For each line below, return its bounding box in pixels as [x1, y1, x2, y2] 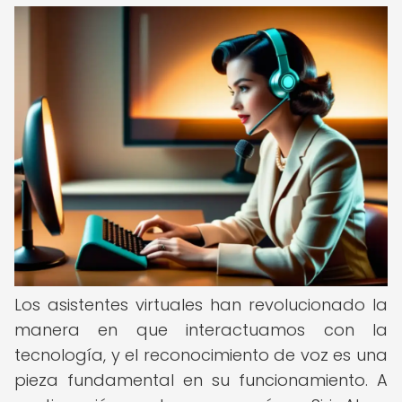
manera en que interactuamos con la [14, 319, 388, 341]
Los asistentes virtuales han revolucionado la [14, 293, 388, 316]
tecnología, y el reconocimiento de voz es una [14, 344, 388, 366]
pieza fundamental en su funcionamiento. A [14, 369, 388, 391]
